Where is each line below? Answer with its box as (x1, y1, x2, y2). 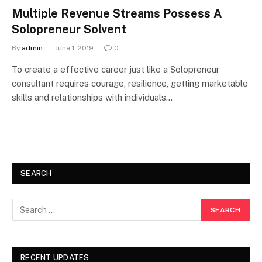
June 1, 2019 (55, 43, 94, 52)
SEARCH (20, 168, 52, 178)
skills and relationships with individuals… (12, 92, 173, 102)
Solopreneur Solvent (12, 22, 126, 36)
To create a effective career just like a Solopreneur (12, 64, 219, 74)
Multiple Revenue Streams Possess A (12, 6, 222, 20)
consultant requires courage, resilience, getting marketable (12, 78, 248, 88)
